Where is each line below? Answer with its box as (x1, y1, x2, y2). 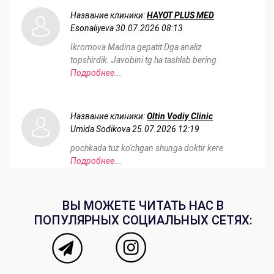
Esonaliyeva (70, 23, 114, 33)
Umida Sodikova (70, 124, 130, 134)
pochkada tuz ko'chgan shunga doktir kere (70, 143, 223, 153)
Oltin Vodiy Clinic (147, 111, 213, 121)
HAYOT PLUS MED (147, 10, 214, 20)
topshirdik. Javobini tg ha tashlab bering (70, 54, 217, 65)
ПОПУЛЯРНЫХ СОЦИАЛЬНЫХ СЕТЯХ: (34, 212, 253, 228)
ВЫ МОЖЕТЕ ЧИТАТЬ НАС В (62, 198, 224, 213)
